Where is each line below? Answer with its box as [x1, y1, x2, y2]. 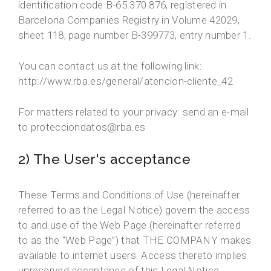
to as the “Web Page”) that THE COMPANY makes [18, 234, 252, 247]
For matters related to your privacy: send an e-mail [18, 106, 249, 119]
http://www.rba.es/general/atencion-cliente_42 [18, 75, 233, 88]
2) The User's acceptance [18, 151, 191, 168]
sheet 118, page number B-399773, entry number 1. [18, 29, 251, 42]
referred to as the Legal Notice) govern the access [18, 204, 250, 217]
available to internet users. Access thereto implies [18, 249, 247, 262]
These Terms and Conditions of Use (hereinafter [18, 189, 240, 201]
